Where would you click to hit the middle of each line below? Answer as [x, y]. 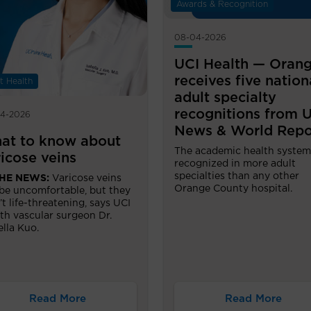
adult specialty [225, 98]
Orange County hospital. [233, 189]
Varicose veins [87, 178]
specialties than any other [237, 177]
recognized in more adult [235, 164]
